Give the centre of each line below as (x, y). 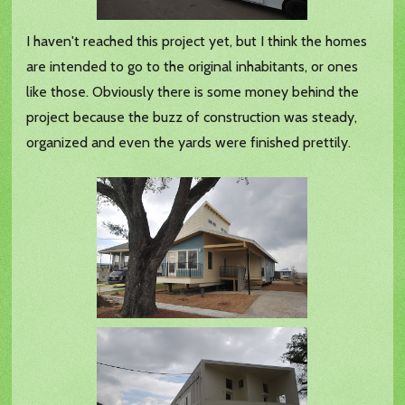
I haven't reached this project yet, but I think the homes (197, 42)
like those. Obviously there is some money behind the (193, 92)
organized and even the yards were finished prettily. (189, 143)
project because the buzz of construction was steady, (192, 118)
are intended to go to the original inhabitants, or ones (193, 67)
